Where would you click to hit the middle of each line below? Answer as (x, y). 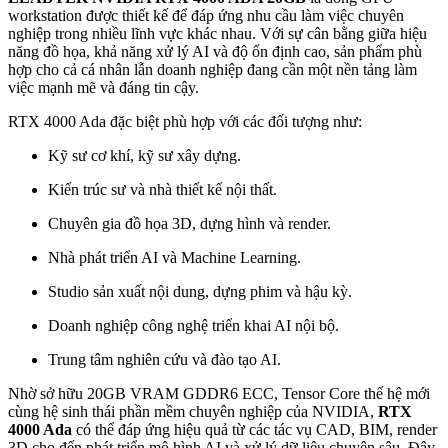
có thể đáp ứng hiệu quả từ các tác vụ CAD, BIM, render (254, 430)
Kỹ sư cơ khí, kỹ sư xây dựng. (144, 156)
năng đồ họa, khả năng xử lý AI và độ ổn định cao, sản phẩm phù (215, 52)
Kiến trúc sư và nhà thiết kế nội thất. (162, 190)
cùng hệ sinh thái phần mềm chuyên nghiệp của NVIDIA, (193, 412)
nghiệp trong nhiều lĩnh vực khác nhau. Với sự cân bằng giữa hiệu (217, 34)
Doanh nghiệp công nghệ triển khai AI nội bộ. (193, 326)
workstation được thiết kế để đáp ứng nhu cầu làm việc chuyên (206, 16)
